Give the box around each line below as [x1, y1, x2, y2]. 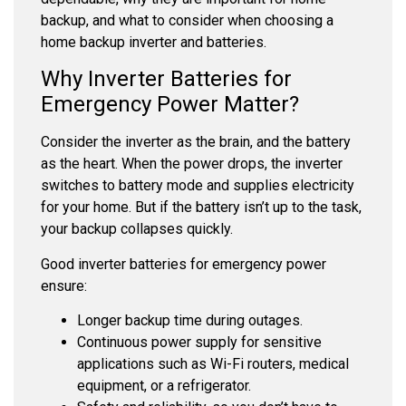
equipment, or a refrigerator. [77, 376, 251, 394]
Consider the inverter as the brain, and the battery [41, 133, 351, 151]
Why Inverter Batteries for [41, 66, 292, 92]
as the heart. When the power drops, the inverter [41, 155, 343, 173]
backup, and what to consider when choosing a [41, 11, 333, 29]
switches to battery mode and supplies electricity [41, 177, 354, 195]
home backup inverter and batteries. [41, 33, 266, 51]
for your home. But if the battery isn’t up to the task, [41, 198, 362, 217]
